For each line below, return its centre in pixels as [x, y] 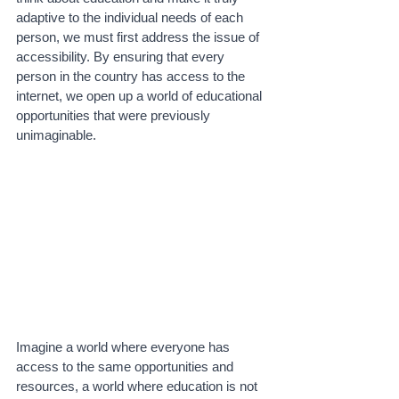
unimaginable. [58, 135]
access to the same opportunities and [126, 366]
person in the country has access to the [132, 76]
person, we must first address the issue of [139, 37]
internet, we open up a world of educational [141, 96]
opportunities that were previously [115, 115]
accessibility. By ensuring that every [122, 57]
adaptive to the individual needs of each [131, 17]
